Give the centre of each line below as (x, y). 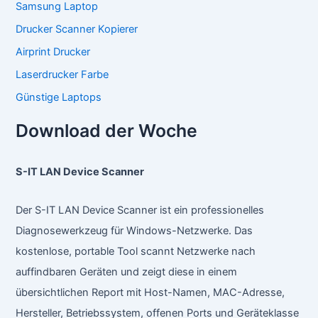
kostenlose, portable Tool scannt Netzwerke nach (136, 252)
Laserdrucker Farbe (62, 74)
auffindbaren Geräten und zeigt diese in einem (127, 272)
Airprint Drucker (53, 51)
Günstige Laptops (59, 97)
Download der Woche (107, 130)
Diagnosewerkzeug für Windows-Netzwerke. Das (135, 231)
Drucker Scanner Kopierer (77, 29)
